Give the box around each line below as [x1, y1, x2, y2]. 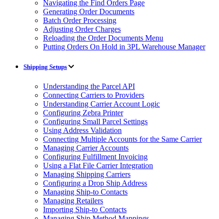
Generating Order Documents [43, 7, 134, 16]
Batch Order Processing [43, 16, 116, 25]
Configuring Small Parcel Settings [43, 117, 148, 126]
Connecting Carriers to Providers [43, 90, 144, 99]
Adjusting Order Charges [43, 25, 121, 34]
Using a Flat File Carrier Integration [43, 161, 153, 170]
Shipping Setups [23, 63, 67, 71]
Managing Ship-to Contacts [43, 187, 128, 196]
